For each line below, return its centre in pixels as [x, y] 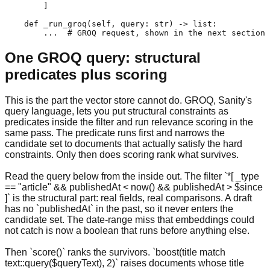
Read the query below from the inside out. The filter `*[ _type [132, 176]
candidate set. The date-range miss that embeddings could [130, 219]
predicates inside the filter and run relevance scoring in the [129, 122]
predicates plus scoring [86, 74]
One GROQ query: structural [103, 57]
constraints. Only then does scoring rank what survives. [122, 154]
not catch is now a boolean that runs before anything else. [127, 230]
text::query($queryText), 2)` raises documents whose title [124, 263]
